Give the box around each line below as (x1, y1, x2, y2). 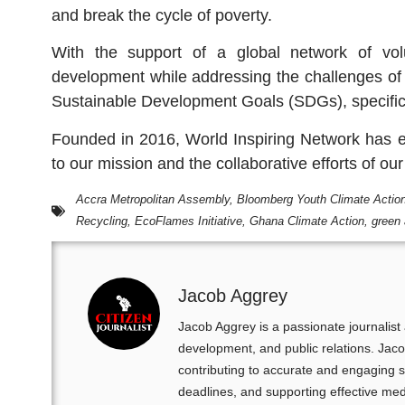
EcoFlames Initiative (135, 214, 242, 229)
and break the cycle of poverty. (52, 5, 272, 24)
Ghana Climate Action (250, 214, 364, 229)
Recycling (76, 214, 127, 229)
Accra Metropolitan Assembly (76, 193, 230, 207)
